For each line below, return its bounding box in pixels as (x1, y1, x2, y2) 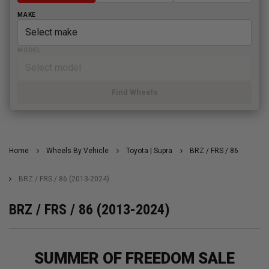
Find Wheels (112, 88, 157, 97)
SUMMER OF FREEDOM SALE (34, 249, 235, 268)
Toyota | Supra (126, 147, 172, 156)
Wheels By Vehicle (46, 147, 109, 156)
